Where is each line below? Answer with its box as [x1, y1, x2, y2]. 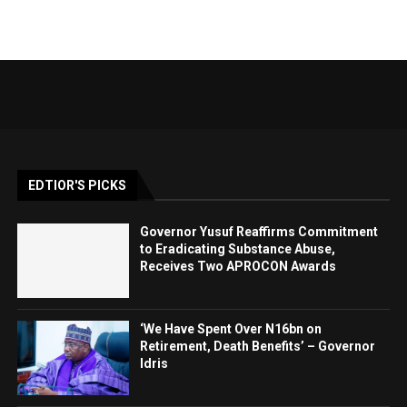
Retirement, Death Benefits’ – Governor [140, 338, 376, 353]
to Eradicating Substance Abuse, [140, 241, 336, 256]
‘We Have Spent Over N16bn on [140, 321, 323, 336]
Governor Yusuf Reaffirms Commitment [140, 223, 379, 239]
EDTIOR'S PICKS [28, 177, 127, 193]
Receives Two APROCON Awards [140, 258, 337, 273]
